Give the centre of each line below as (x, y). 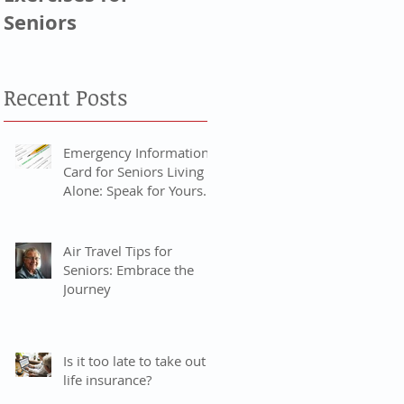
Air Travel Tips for (118, 251)
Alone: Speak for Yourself (141, 191)
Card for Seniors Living (133, 172)
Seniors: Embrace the (129, 270)
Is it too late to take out (134, 361)
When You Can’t (111, 210)
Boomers (252, 50)
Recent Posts (65, 97)
